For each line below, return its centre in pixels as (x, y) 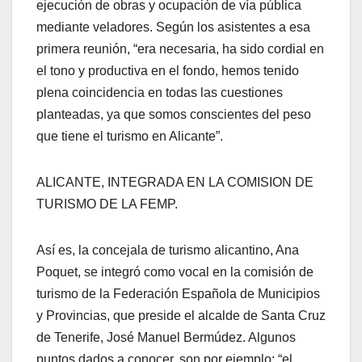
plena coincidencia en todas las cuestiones (160, 92)
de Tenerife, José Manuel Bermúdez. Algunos (166, 337)
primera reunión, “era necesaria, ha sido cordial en (180, 48)
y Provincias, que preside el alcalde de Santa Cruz (181, 315)
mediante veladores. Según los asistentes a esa (173, 27)
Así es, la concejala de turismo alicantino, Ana (168, 250)
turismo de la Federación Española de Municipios (178, 293)
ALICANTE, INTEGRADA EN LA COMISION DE (175, 182)
